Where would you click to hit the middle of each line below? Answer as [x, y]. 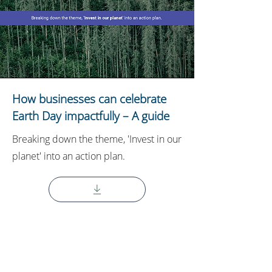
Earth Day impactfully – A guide [91, 116]
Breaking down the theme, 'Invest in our [97, 139]
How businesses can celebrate [89, 99]
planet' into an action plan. [69, 156]
